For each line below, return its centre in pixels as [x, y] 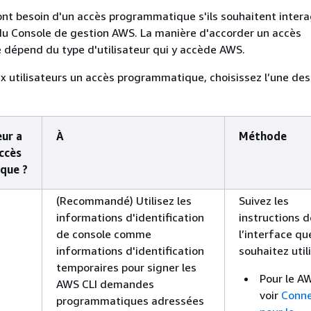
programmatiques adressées [130, 300]
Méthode [263, 136]
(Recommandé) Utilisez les [124, 200]
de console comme [104, 234]
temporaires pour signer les [126, 267]
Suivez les [264, 200]
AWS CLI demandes [105, 284]
